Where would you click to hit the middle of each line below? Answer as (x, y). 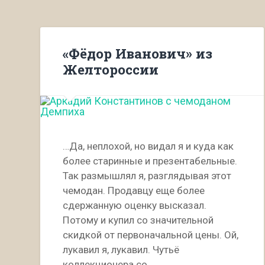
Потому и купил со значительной (138, 220)
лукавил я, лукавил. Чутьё (121, 250)
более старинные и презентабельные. (150, 161)
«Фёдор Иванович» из (138, 53)
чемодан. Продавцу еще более (134, 191)
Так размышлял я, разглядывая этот (147, 176)
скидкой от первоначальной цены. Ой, (151, 235)
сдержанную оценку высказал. (135, 206)
